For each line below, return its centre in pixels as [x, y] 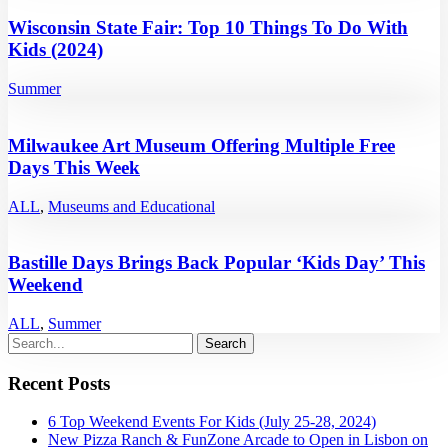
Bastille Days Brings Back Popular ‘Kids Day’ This [216, 263]
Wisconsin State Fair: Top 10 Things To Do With [208, 28]
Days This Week [74, 167]
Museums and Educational [131, 206]
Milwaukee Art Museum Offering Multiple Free [201, 145]
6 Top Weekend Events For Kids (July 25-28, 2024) [212, 422]
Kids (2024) [55, 50]
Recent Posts [59, 383]
